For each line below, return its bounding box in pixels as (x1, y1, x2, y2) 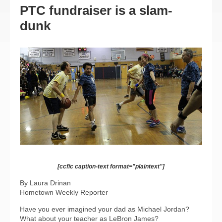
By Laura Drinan (20, 179, 71, 187)
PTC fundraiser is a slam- (20, 3, 172, 18)
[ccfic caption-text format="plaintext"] (57, 163, 165, 170)
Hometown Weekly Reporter (20, 188, 108, 197)
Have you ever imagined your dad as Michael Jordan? (20, 205, 189, 214)
